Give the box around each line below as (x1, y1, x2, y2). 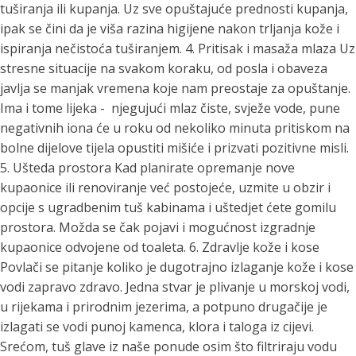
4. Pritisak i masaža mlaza (185, 40, 339, 57)
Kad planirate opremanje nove (114, 159, 295, 176)
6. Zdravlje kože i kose (189, 238, 319, 256)
